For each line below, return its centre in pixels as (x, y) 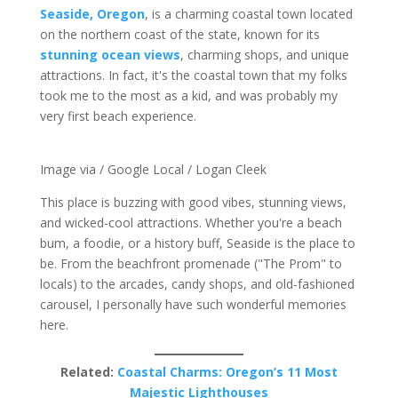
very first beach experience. (118, 116)
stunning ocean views (110, 55)
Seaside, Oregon (92, 14)
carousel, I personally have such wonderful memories (193, 304)
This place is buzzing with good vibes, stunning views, (193, 202)
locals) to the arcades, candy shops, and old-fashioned (197, 284)
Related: (88, 372)
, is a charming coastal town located (248, 14)
